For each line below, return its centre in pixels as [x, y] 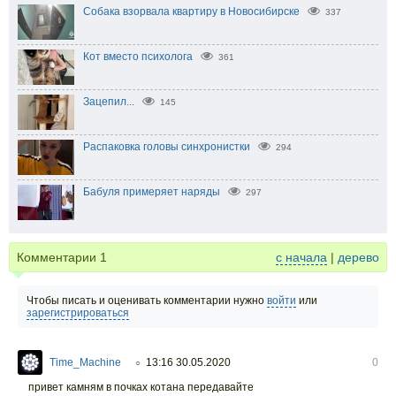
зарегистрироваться [78, 313]
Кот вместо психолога [138, 57]
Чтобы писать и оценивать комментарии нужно [147, 301]
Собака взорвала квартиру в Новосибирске [191, 12]
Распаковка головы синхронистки [167, 147]
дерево [358, 258]
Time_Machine [85, 363]
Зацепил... [109, 102]
